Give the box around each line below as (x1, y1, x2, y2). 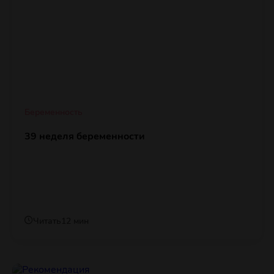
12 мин (61, 215, 89, 228)
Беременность (24, 106, 83, 119)
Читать (33, 215, 61, 228)
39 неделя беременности (24, 130, 145, 144)
